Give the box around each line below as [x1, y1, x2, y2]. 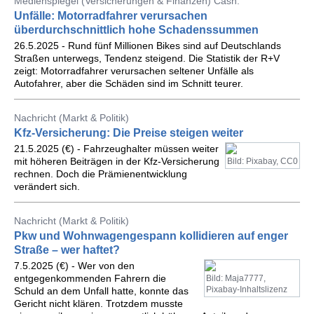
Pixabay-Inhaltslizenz [206, 285, 287, 294]
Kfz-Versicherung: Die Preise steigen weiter [14, 127, 243, 139]
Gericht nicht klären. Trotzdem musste [14, 298, 183, 309]
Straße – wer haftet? [14, 244, 120, 256]
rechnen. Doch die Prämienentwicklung [14, 168, 187, 179]
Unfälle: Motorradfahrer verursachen [14, 10, 207, 22]
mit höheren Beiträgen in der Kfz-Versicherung [14, 156, 219, 167]
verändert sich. [14, 181, 80, 192]
